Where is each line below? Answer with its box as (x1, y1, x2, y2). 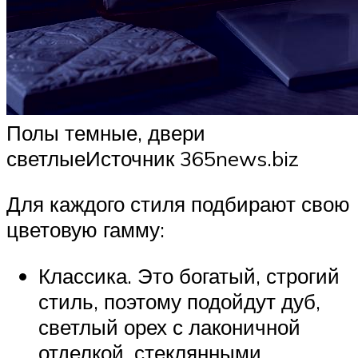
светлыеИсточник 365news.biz (6, 145, 299, 171)
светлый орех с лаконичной (38, 313, 300, 340)
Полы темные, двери (6, 119, 205, 145)
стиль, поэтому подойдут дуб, (38, 288, 320, 314)
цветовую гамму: (6, 217, 165, 243)
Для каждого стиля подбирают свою (6, 191, 350, 217)
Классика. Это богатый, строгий (38, 262, 340, 288)
